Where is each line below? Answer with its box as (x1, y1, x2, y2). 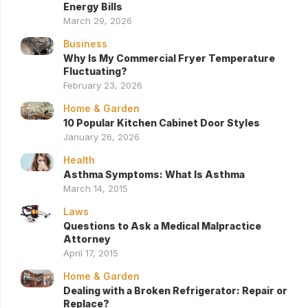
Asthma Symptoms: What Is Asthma (63, 168, 245, 180)
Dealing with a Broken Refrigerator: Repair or (63, 284, 287, 296)
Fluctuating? (63, 65, 127, 77)
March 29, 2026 (63, 14, 132, 26)
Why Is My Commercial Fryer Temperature (63, 52, 275, 64)
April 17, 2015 (63, 247, 118, 258)
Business (63, 37, 107, 49)
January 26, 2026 (63, 131, 140, 142)
